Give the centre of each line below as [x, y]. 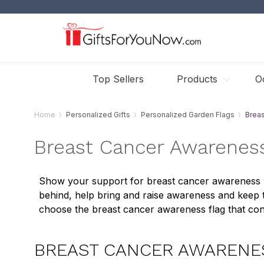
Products [197, 79]
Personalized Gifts [98, 115]
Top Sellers [118, 79]
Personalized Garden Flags [188, 115]
